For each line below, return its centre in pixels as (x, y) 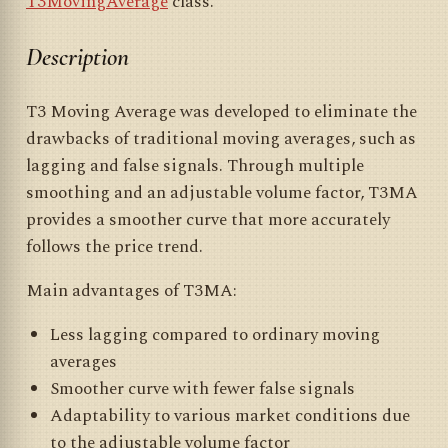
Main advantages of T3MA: (131, 290)
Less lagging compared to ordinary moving (214, 334)
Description (77, 57)
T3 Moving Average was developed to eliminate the (221, 111)
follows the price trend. (114, 246)
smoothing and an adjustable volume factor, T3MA (222, 192)
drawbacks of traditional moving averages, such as (221, 138)
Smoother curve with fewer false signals (202, 388)
